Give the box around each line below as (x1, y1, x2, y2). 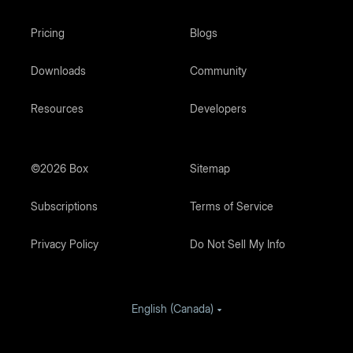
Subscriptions (30, 199, 98, 214)
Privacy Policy (30, 237, 98, 251)
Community (189, 64, 247, 78)
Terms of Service (189, 199, 273, 214)
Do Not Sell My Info (189, 237, 285, 251)
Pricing (30, 26, 65, 40)
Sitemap (189, 162, 230, 176)
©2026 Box (30, 162, 88, 176)
